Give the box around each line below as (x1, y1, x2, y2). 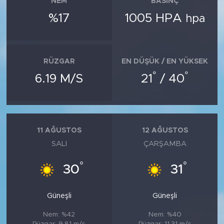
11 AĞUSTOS (36, 126, 81, 134)
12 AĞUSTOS (141, 126, 188, 134)
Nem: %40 (148, 211, 181, 218)
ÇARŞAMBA (143, 140, 186, 148)
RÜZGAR (43, 57, 75, 65)
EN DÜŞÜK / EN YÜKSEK (121, 57, 208, 65)
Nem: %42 (43, 211, 75, 218)
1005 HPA (124, 12, 185, 25)
